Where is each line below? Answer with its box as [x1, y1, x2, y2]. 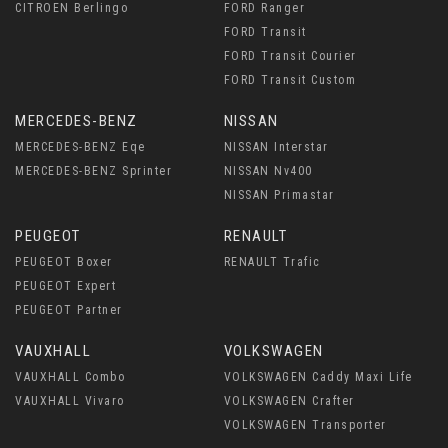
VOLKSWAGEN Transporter [223, 418, 387, 432]
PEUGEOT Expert [15, 279, 116, 293]
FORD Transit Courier [223, 49, 357, 63]
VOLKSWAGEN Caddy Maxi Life [223, 370, 413, 384]
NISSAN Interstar [223, 140, 329, 154]
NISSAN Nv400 [223, 164, 313, 178]
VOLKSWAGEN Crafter [223, 394, 355, 408]
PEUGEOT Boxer [15, 255, 113, 269]
